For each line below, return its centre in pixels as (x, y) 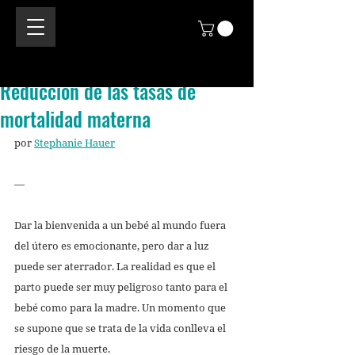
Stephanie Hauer (74, 142)
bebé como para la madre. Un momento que (121, 307)
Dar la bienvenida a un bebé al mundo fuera (121, 225)
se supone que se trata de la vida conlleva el (121, 328)
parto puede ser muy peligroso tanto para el (122, 286)
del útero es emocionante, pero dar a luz (113, 245)
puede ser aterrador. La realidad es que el (116, 266)
